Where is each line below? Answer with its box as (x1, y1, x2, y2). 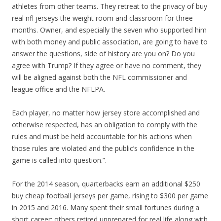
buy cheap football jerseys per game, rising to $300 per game (12, 191, 208, 200)
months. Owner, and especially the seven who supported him (12, 25, 207, 35)
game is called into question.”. (12, 155, 107, 165)
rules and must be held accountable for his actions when (12, 132, 192, 141)
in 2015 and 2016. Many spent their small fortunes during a (12, 203, 199, 212)
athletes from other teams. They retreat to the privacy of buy (12, 1, 207, 11)
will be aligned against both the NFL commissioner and (12, 73, 187, 82)
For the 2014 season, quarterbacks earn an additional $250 (12, 179, 200, 188)
